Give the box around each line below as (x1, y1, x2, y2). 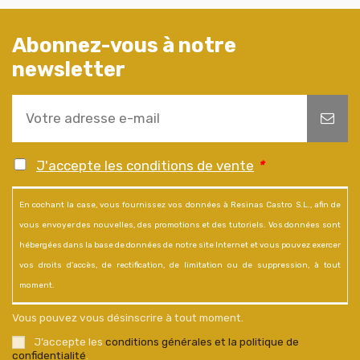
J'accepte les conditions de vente (36, 157, 254, 174)
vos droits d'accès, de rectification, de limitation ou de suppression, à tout (19, 260, 341, 270)
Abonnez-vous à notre (12, 32, 236, 57)
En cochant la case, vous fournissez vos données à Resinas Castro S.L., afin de (19, 199, 341, 210)
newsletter (12, 56, 125, 81)
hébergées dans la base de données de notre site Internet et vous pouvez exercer (19, 239, 341, 250)
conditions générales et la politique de (104, 334, 299, 348)
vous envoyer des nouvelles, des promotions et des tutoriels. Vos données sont (19, 219, 341, 230)
